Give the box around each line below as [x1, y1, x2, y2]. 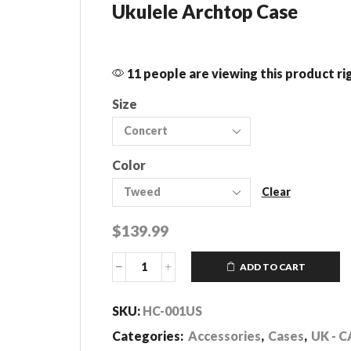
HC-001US [143, 303, 202, 319]
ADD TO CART [239, 261, 306, 273]
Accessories [188, 328, 261, 344]
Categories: [112, 328, 186, 344]
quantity [143, 313, 189, 327]
